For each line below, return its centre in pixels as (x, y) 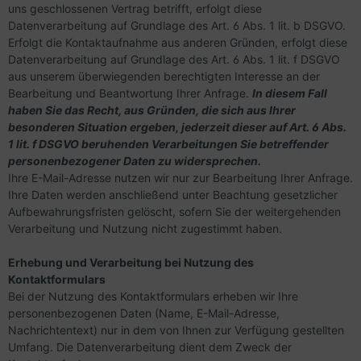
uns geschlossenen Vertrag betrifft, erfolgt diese (135, 8)
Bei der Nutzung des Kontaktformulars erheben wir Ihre (153, 296)
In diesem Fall (290, 93)
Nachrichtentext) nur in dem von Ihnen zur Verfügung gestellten (176, 330)
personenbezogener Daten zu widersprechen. (135, 161)
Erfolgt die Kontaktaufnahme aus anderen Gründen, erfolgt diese (178, 42)
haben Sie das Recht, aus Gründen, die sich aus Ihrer (152, 110)
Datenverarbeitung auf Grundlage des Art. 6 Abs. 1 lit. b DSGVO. (177, 25)
